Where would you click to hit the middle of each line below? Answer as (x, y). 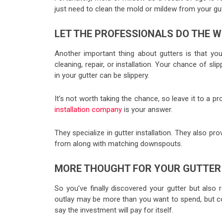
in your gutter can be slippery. (102, 76)
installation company (88, 110)
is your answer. (147, 110)
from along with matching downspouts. (118, 144)
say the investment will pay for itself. (114, 210)
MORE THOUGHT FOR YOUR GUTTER (138, 169)
